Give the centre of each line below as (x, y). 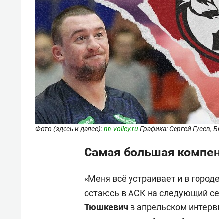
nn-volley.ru (121, 128)
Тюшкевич (106, 207)
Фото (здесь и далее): (69, 128)
